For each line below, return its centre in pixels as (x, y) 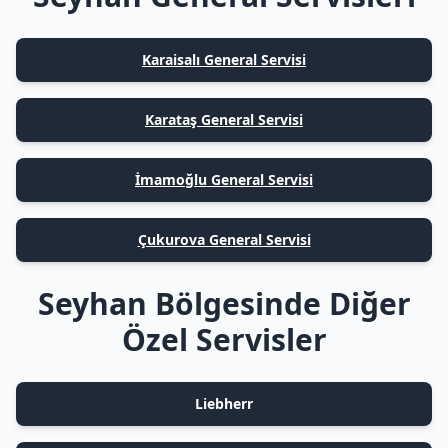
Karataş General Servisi (224, 119)
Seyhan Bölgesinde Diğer (224, 303)
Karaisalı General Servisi (224, 59)
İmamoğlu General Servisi (224, 179)
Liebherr (224, 403)
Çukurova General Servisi (224, 239)
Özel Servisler (224, 339)
